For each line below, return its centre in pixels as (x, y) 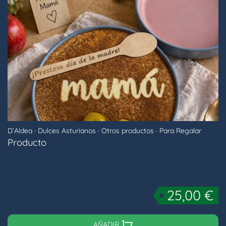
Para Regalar (180, 131)
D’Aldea (20, 131)
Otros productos (128, 131)
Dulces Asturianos (67, 131)
